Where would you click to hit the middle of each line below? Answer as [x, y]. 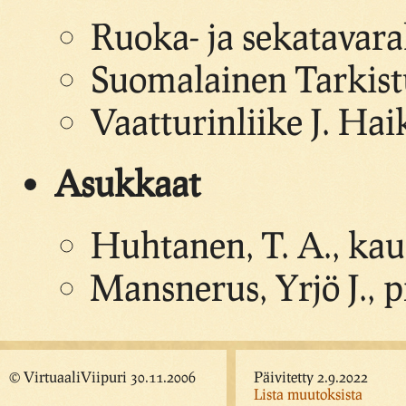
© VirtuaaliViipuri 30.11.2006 [102, 377]
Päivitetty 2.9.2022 [311, 377]
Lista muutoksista [308, 394]
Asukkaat [127, 183]
